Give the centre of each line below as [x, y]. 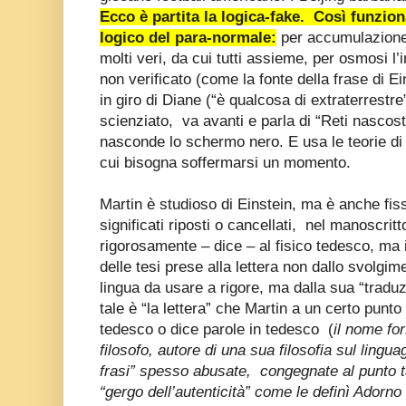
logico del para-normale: [188, 38]
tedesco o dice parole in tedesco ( [217, 330]
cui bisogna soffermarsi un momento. [225, 163]
